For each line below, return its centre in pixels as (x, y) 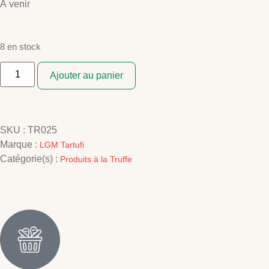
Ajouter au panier (87, 76)
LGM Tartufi (62, 145)
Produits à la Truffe (96, 159)
